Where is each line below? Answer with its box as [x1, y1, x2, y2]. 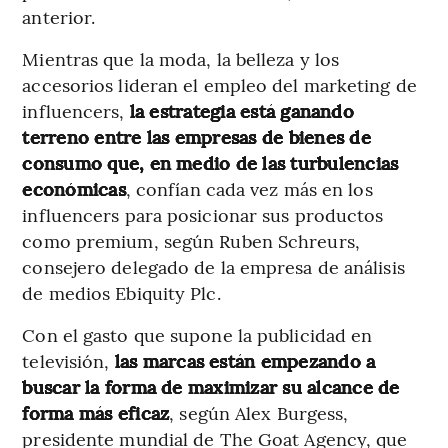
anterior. [22, 4, 96, 30]
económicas [22, 176, 126, 202]
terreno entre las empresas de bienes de [22, 124, 371, 150]
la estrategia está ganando [129, 98, 354, 124]
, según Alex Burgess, [169, 400, 349, 426]
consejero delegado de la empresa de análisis [22, 254, 405, 280]
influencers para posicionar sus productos [22, 202, 384, 228]
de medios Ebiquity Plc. [22, 280, 221, 306]
